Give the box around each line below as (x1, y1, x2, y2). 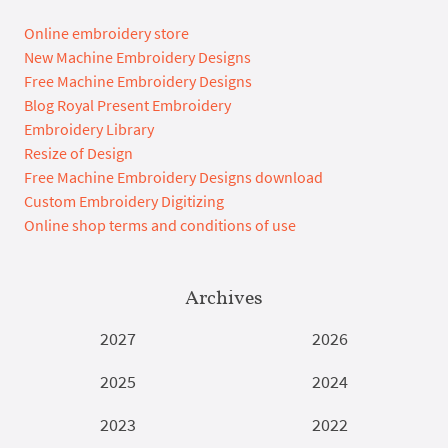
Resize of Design (24, 142, 133, 163)
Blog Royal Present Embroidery (24, 94, 231, 115)
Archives (185, 284, 263, 309)
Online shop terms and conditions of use (24, 214, 296, 235)
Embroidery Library (24, 118, 154, 139)
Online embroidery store (24, 22, 189, 43)
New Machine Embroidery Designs (24, 46, 251, 67)
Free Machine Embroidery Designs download (24, 166, 323, 187)
